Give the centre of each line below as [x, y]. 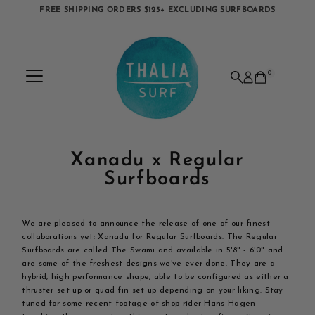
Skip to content [45, 17]
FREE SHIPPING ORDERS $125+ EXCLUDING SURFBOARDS [157, 10]
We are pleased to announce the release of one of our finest [146, 224]
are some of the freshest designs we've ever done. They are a [149, 264]
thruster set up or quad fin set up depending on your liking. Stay [153, 291]
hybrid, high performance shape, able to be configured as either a [155, 277]
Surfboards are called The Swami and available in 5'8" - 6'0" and [153, 251]
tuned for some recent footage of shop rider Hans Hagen [139, 304]
